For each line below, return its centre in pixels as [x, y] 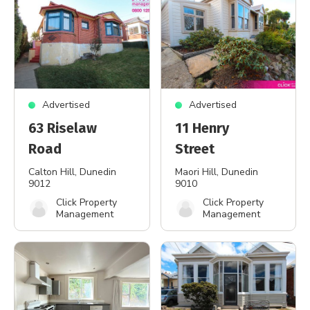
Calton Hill [52, 172]
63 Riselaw [63, 128]
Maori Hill [195, 172]
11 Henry [202, 128]
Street [194, 149]
